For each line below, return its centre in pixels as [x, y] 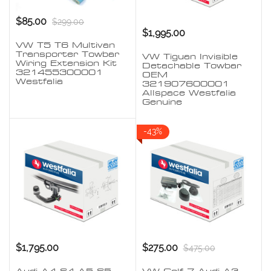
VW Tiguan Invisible [190, 57]
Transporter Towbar [67, 54]
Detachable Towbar [191, 66]
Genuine [162, 102]
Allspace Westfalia [189, 93]
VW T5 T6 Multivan [65, 45]
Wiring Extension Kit [66, 64]
